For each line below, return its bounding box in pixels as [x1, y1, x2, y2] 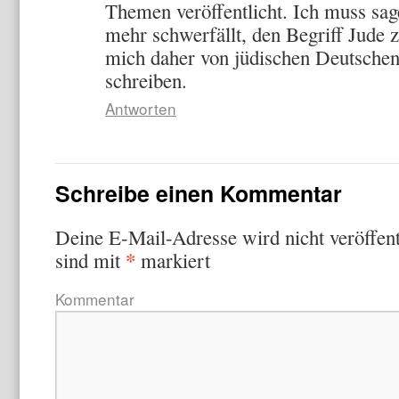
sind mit [55, 247, 126, 273]
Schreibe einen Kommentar [55, 177, 342, 209]
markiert [135, 247, 210, 273]
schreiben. [105, 67, 187, 94]
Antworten [105, 97, 176, 119]
